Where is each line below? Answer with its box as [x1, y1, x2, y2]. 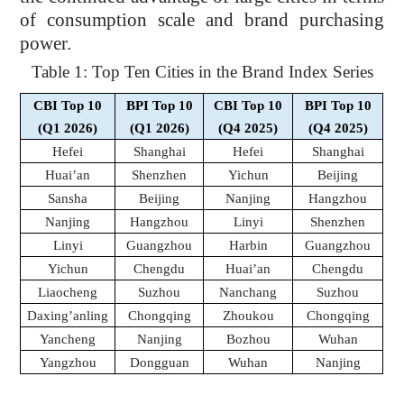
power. [20, 32, 72, 54]
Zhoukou [222, 308, 274, 324]
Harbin [228, 238, 268, 253]
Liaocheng [38, 285, 98, 300]
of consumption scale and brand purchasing [20, 8, 384, 31]
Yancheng [40, 332, 96, 347]
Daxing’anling [27, 308, 109, 324]
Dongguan [129, 355, 189, 371]
